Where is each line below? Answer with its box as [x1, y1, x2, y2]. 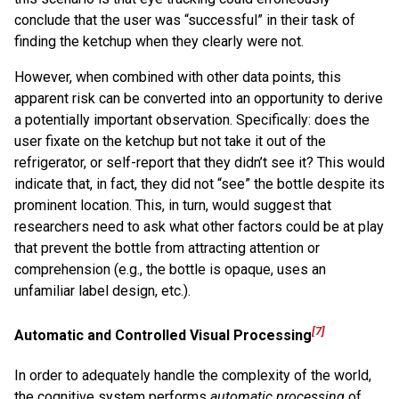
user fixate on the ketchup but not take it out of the [14, 132, 326, 150]
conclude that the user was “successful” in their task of [14, 11, 355, 28]
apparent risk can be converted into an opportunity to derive [14, 89, 383, 107]
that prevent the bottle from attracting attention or [14, 239, 320, 256]
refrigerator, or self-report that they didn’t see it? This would [14, 153, 385, 171]
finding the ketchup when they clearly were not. [14, 32, 304, 50]
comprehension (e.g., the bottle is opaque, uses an [14, 260, 326, 278]
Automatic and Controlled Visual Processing [14, 327, 312, 345]
